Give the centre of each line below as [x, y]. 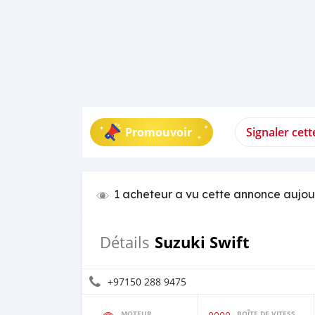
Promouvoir [159, 132]
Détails [125, 242]
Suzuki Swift [202, 242]
